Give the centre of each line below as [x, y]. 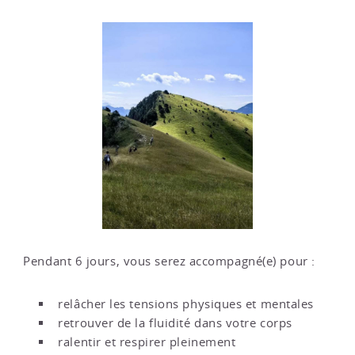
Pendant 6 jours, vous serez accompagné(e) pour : [169, 261]
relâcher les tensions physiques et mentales [186, 303]
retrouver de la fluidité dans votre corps [175, 323]
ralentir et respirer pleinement [147, 342]
